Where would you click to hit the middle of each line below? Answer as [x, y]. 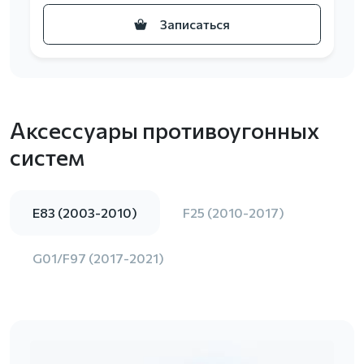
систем [47, 157]
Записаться [195, 24]
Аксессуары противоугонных [165, 130]
